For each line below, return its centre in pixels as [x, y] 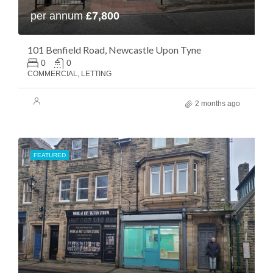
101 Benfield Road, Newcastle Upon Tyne [114, 50]
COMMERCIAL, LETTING [69, 74]
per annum [58, 16]
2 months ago [218, 104]
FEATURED [50, 155]
